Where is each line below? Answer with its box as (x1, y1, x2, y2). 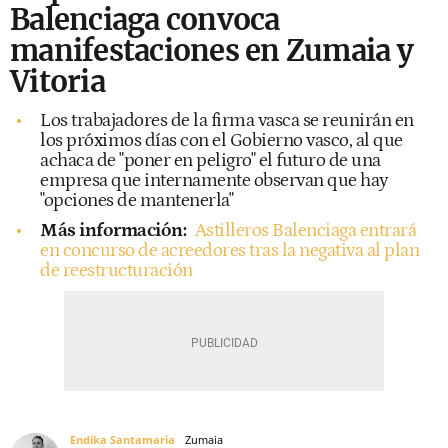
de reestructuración (40, 260, 193, 281)
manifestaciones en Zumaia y (10, 32, 413, 69)
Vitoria (10, 63, 105, 100)
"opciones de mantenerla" (40, 190, 233, 211)
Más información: (40, 220, 186, 241)
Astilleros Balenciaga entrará (194, 220, 416, 241)
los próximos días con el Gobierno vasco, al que (40, 130, 403, 151)
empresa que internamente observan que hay (40, 170, 389, 191)
